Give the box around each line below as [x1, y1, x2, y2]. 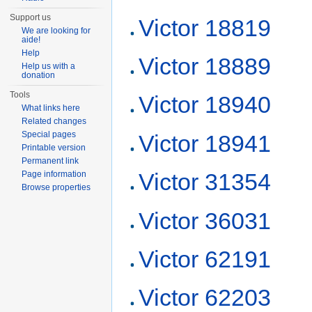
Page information [22, 169, 87, 179]
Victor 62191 [139, 245, 272, 272]
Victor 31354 [139, 169, 272, 196]
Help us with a [22, 61, 76, 71]
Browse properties [22, 182, 91, 192]
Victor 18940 [139, 91, 272, 118]
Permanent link [22, 156, 79, 166]
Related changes [22, 116, 87, 126]
